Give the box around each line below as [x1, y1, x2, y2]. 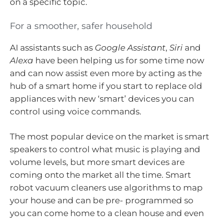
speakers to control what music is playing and [10, 144, 200, 155]
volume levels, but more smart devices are [10, 157, 185, 167]
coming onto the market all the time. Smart [10, 170, 191, 180]
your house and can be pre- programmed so [10, 195, 193, 206]
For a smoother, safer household [10, 20, 152, 31]
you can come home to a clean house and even [10, 208, 204, 219]
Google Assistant [95, 42, 165, 53]
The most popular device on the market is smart [10, 132, 209, 142]
